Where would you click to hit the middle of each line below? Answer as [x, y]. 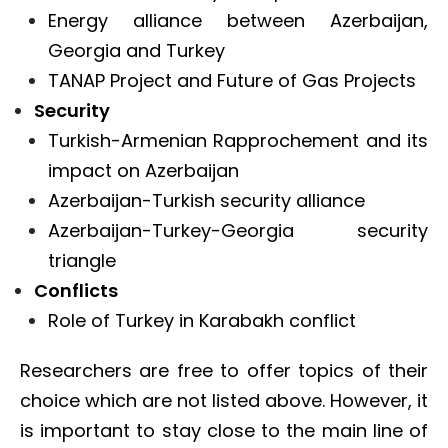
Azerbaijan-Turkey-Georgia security [238, 230]
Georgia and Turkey [136, 50]
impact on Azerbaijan [143, 170]
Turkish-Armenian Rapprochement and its [238, 140]
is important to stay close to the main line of [224, 430]
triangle [82, 260]
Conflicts [76, 290]
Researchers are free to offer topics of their [224, 370]
